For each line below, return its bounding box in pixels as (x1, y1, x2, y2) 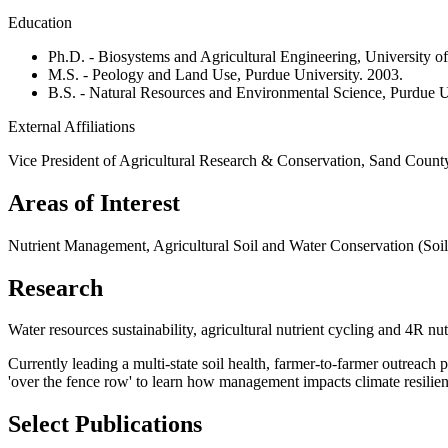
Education (8, 13, 72, 31)
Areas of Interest (8, 189, 180, 216)
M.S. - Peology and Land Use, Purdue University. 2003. (48, 65, 403, 83)
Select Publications (8, 411, 202, 438)
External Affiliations (8, 117, 135, 135)
